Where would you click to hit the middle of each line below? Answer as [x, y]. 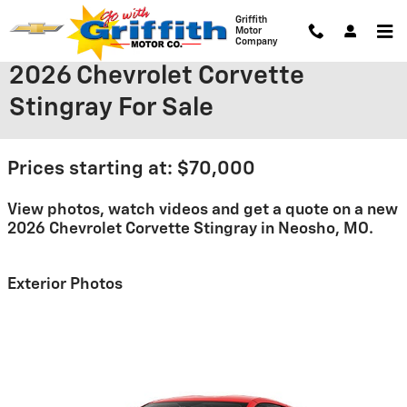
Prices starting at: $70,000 [131, 169]
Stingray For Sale [111, 108]
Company [256, 41]
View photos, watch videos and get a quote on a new [203, 210]
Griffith [251, 20]
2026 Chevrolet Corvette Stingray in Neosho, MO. [190, 229]
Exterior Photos [65, 284]
